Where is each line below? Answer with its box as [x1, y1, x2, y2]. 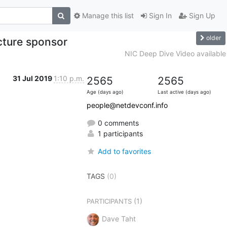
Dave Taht [101, 214, 136, 223]
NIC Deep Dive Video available [124, 49, 226, 58]
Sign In [146, 11, 172, 20]
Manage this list [80, 11, 134, 20]
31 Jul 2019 [12, 73, 54, 83]
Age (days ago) [86, 89, 124, 95]
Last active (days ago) [157, 89, 211, 95]
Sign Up [186, 11, 215, 20]
